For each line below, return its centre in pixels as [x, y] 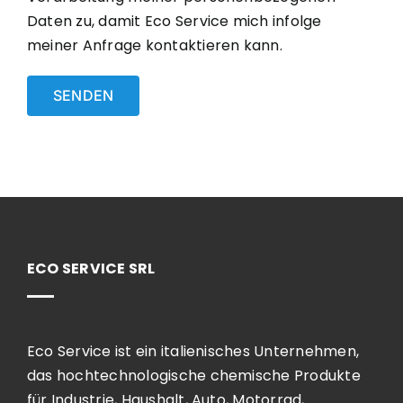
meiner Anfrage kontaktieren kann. [154, 45]
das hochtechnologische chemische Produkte [193, 375]
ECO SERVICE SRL [91, 268]
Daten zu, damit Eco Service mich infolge [174, 21]
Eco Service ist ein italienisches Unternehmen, [193, 351]
